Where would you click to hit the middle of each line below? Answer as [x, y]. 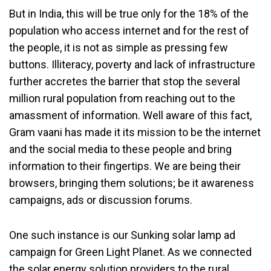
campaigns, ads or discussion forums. [101, 200]
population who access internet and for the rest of [129, 30]
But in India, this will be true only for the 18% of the [129, 13]
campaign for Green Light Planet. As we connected [130, 252]
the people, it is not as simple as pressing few [119, 47]
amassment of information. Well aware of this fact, [130, 115]
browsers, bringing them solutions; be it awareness [132, 183]
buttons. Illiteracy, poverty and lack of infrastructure [132, 64]
